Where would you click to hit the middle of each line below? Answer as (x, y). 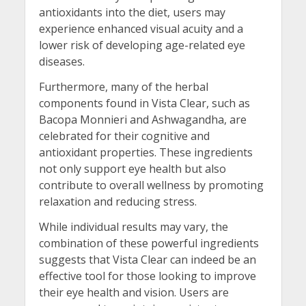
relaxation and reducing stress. (117, 201)
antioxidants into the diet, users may (132, 12)
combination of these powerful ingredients (149, 244)
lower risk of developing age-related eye (142, 45)
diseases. (61, 61)
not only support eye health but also (132, 169)
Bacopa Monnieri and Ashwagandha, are (142, 120)
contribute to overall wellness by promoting (151, 185)
